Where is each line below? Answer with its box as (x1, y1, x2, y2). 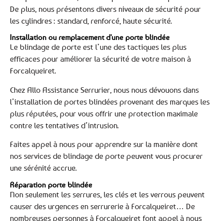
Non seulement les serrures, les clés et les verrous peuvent (10, 189, 205, 199)
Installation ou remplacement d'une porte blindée (10, 33, 170, 42)
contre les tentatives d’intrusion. (10, 120, 119, 130)
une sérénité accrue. (10, 163, 77, 173)
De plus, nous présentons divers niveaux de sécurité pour (10, 4, 201, 14)
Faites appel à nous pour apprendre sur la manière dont (10, 139, 198, 149)
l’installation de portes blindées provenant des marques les (10, 96, 210, 107)
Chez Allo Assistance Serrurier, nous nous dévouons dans (10, 84, 199, 95)
